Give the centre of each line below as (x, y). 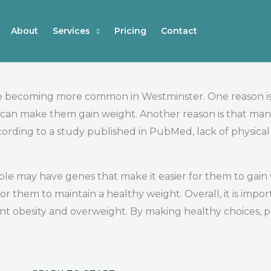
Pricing (130, 31)
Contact (179, 31)
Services (71, 31)
